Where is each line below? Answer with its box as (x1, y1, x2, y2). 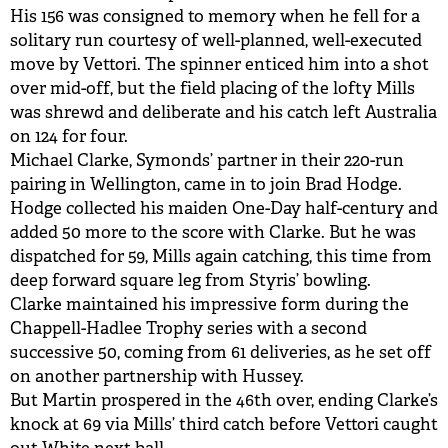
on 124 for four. (10, 126, 128, 147)
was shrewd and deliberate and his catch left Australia (10, 102, 437, 123)
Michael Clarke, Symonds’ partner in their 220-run (10, 150, 404, 171)
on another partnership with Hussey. (10, 366, 304, 387)
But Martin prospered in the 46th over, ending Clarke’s (10, 390, 438, 411)
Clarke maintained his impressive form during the (10, 294, 409, 315)
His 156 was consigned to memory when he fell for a (10, 6, 420, 27)
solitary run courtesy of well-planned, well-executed (10, 30, 422, 51)
